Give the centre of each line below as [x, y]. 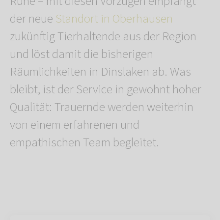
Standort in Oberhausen [114, 18]
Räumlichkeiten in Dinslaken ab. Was [100, 71]
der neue [33, 18]
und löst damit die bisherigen [82, 54]
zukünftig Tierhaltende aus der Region [103, 36]
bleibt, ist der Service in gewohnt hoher [106, 89]
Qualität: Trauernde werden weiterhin [102, 107]
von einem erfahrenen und [75, 124]
